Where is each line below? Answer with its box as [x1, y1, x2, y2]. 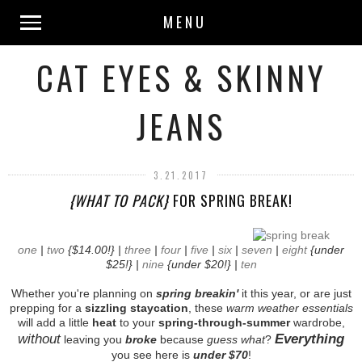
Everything [275, 330, 344, 347]
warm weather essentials [225, 301, 353, 314]
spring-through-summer [158, 315, 290, 329]
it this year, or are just [238, 286, 351, 300]
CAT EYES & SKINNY [36, 53, 326, 102]
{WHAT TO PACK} [69, 190, 169, 211]
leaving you [61, 332, 125, 346]
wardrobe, [289, 315, 345, 329]
